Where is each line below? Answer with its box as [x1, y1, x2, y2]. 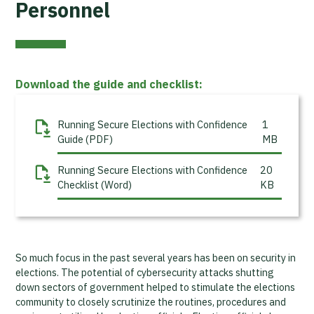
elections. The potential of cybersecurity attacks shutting [15, 266, 275, 279]
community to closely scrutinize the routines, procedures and [15, 295, 287, 308]
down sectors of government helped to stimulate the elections [15, 280, 296, 294]
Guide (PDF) [57, 132, 114, 146]
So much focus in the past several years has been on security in [15, 251, 296, 264]
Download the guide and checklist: [15, 77, 203, 91]
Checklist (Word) [57, 178, 132, 191]
